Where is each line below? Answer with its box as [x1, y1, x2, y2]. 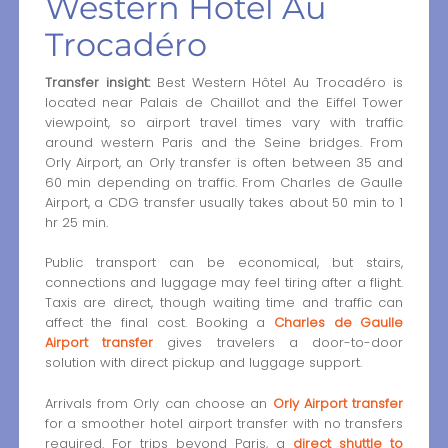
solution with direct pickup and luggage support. [44, 353, 362, 373]
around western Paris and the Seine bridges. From [44, 132, 404, 152]
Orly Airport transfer [272, 394, 404, 414]
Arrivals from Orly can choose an [44, 394, 273, 414]
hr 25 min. [44, 212, 108, 232]
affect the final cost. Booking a [44, 313, 274, 333]
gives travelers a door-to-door [152, 333, 404, 353]
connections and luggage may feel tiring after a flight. [44, 273, 404, 293]
